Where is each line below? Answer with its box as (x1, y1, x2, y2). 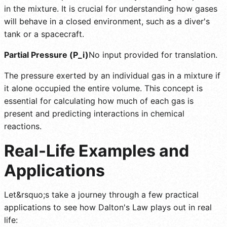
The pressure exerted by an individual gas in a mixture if (4, 70, 220, 81)
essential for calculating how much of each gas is (4, 95, 194, 106)
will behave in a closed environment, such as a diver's (4, 16, 210, 26)
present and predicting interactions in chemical (4, 108, 184, 119)
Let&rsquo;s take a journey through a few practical (4, 189, 199, 200)
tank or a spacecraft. (4, 28, 84, 39)
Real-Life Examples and (4, 140, 189, 161)
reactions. (4, 121, 42, 131)
